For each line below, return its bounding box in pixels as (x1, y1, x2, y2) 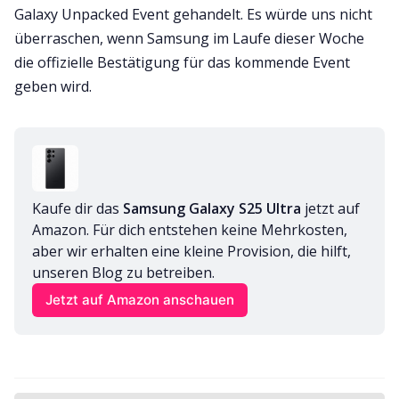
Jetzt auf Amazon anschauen (45, 291, 235, 309)
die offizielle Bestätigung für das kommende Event (14, 52, 350, 72)
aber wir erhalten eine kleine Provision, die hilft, (32, 240, 351, 261)
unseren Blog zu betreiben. (32, 262, 215, 282)
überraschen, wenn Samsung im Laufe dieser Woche (14, 28, 364, 48)
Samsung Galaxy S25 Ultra (123, 198, 301, 218)
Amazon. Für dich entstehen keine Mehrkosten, (32, 219, 347, 240)
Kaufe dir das (32, 198, 123, 218)
